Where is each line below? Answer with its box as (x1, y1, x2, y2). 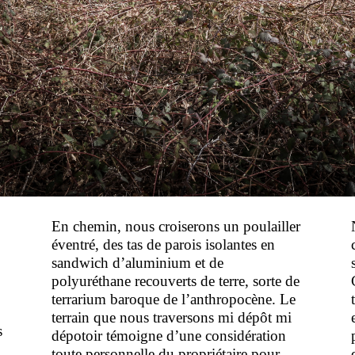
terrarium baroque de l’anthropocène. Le (51, 291, 296, 308)
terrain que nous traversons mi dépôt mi (51, 309, 292, 326)
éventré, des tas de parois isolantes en (51, 236, 275, 254)
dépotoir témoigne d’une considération (51, 327, 286, 345)
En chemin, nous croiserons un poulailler (51, 218, 300, 235)
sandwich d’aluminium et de (51, 254, 223, 272)
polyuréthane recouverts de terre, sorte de (51, 273, 300, 290)
